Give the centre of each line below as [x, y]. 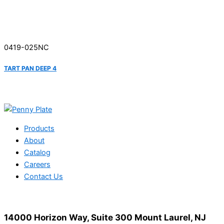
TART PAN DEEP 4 [30, 68]
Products [39, 129]
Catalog [37, 153]
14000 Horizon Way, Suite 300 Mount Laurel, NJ [105, 217]
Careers [37, 165]
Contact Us [43, 177]
